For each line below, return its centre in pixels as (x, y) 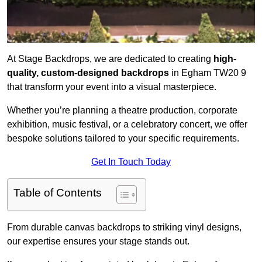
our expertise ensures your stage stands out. (98, 242)
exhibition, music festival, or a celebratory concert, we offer (127, 125)
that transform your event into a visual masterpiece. (112, 87)
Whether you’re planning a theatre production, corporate (122, 111)
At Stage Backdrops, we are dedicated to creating (110, 59)
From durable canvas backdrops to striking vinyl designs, (124, 227)
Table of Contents (58, 193)
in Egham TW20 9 (208, 73)
